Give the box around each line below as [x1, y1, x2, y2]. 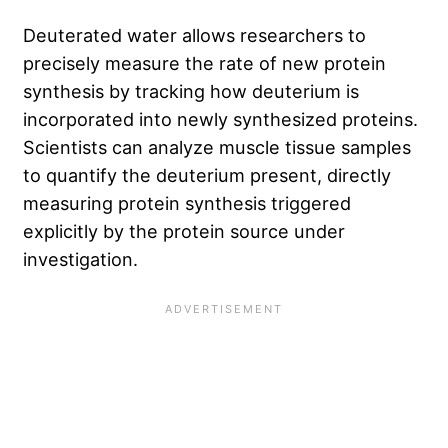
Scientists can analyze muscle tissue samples [23, 135, 411, 158]
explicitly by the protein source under [23, 219, 345, 242]
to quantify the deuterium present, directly [23, 163, 391, 186]
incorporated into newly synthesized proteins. [23, 107, 418, 130]
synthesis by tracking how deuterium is [23, 79, 359, 102]
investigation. [23, 247, 143, 270]
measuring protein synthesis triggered [23, 191, 351, 214]
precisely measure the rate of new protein [23, 51, 386, 74]
